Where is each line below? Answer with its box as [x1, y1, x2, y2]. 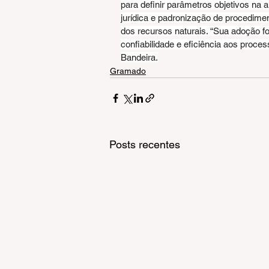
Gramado [110, 66, 146, 76]
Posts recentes [109, 138, 180, 151]
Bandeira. [121, 52, 158, 63]
